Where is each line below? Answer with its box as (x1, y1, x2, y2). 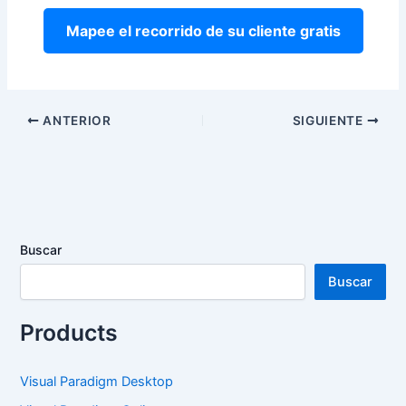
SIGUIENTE (292, 112, 367, 128)
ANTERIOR (39, 112, 111, 128)
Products (20, 318, 119, 346)
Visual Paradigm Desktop (20, 372, 174, 390)
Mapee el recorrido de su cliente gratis (65, 22, 341, 41)
